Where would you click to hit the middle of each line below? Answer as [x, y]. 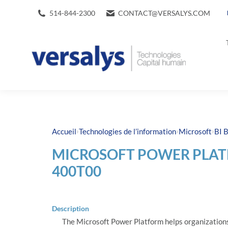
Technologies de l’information [127, 131]
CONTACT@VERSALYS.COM [164, 13]
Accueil [64, 131]
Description [70, 209]
